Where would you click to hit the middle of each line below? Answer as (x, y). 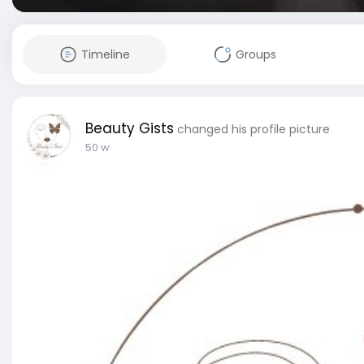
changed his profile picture (253, 129)
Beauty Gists (130, 128)
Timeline (105, 54)
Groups (256, 54)
